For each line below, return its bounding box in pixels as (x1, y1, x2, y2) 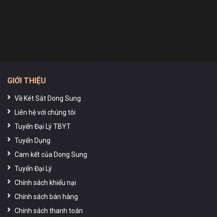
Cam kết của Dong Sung (15, 150, 87, 158)
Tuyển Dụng (15, 136, 50, 144)
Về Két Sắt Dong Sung (15, 94, 81, 102)
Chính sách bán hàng (15, 192, 78, 201)
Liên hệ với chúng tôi (15, 108, 76, 116)
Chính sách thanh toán (15, 206, 83, 215)
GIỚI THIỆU (7, 76, 46, 85)
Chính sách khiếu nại (15, 178, 76, 186)
